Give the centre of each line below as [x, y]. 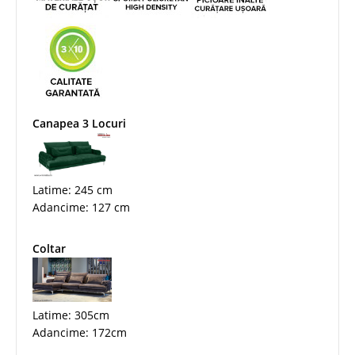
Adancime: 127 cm [81, 207]
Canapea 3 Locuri [79, 123]
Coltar [49, 248]
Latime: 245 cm [73, 189]
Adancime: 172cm [80, 332]
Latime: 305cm [71, 315]
